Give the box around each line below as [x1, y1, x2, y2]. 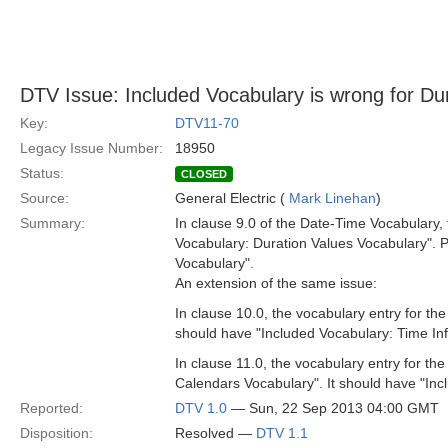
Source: [20, 190, 69, 206]
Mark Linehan [289, 190, 376, 206]
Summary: [20, 215, 85, 231]
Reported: [20, 400, 83, 416]
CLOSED [181, 168, 227, 180]
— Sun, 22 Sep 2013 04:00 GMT [227, 400, 439, 416]
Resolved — [175, 425, 256, 441]
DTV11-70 [175, 115, 239, 131]
